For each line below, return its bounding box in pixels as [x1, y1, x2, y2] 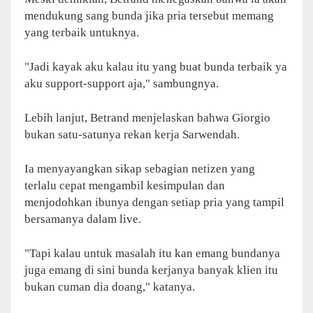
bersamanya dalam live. [24, 212, 141, 226]
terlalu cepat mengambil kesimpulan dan [24, 178, 225, 192]
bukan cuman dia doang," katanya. [24, 279, 195, 293]
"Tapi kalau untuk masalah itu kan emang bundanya [24, 246, 280, 260]
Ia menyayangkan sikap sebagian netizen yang [24, 161, 255, 175]
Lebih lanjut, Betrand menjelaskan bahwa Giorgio [24, 110, 270, 124]
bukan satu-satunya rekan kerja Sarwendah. [24, 127, 240, 141]
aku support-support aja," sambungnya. [24, 76, 219, 90]
